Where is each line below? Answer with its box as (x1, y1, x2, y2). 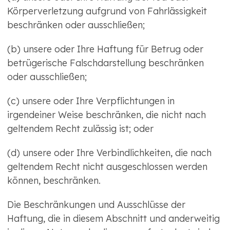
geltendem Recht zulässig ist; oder (7, 123, 154, 135)
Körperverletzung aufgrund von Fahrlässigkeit (7, 5, 207, 17)
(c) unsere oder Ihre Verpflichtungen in (7, 95, 175, 107)
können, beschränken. (7, 175, 101, 187)
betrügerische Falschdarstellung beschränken (7, 57, 204, 69)
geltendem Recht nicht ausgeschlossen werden (7, 161, 207, 173)
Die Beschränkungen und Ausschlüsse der (7, 199, 185, 211)
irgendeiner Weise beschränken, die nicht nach (7, 109, 206, 121)
